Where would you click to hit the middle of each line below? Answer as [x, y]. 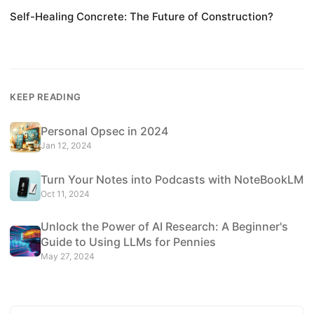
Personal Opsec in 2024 [104, 131]
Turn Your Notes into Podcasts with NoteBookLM [172, 179]
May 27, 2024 [68, 257]
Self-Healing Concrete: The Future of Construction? [142, 17]
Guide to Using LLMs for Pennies [128, 242]
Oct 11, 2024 [65, 193]
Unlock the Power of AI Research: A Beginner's [164, 227]
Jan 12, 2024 [66, 145]
